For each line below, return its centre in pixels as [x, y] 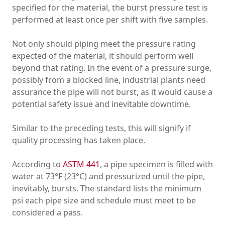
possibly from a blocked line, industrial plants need [109, 80]
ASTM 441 [81, 164]
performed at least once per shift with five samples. [110, 20]
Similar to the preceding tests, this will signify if [101, 128]
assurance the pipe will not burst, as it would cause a [112, 92]
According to [37, 164]
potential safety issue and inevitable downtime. [101, 104]
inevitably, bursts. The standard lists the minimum [107, 189]
